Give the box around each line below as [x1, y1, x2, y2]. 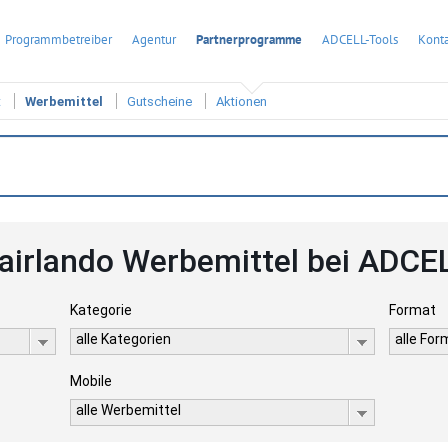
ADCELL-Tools [322, 31, 398, 48]
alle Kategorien [75, 331, 171, 347]
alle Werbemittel [75, 402, 181, 418]
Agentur [132, 31, 176, 48]
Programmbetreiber [5, 31, 112, 48]
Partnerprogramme [196, 31, 302, 48]
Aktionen [216, 94, 267, 110]
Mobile [69, 373, 112, 389]
